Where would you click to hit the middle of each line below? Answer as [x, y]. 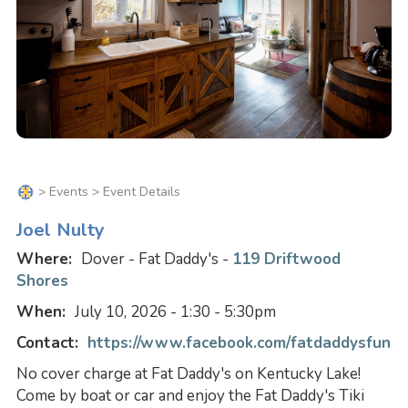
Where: [48, 260]
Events [68, 191]
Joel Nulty [60, 230]
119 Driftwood [286, 260]
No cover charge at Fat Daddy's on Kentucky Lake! [188, 374]
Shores [42, 281]
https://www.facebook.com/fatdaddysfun [239, 343]
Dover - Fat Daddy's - [156, 260]
